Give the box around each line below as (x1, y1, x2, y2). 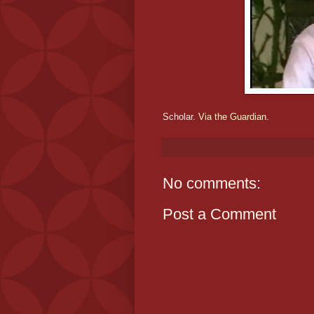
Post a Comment (163, 205, 276, 224)
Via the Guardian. (198, 111, 269, 123)
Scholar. (163, 111, 198, 123)
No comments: (163, 175, 261, 193)
